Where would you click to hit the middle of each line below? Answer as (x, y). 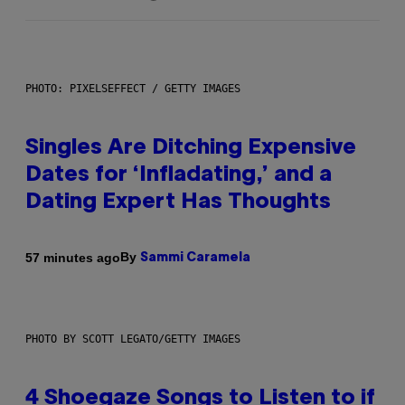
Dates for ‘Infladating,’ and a (179, 176)
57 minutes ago (73, 257)
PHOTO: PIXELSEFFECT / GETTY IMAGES (133, 89)
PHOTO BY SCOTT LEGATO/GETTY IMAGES (133, 339)
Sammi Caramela (195, 259)
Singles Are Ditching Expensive (191, 149)
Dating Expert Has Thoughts (178, 203)
